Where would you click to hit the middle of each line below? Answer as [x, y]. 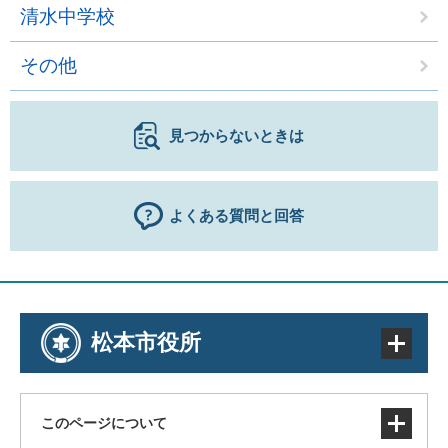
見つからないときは [236, 135]
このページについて [104, 423]
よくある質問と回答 [236, 215]
